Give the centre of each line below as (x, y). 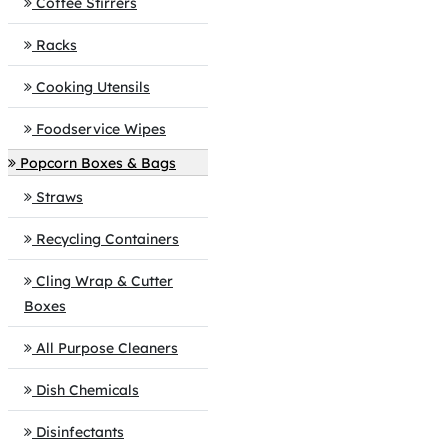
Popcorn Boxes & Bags (98, 163)
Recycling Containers (107, 239)
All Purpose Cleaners (107, 348)
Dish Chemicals (87, 390)
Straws (59, 197)
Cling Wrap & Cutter (104, 281)
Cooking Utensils (93, 87)
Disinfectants (80, 432)
